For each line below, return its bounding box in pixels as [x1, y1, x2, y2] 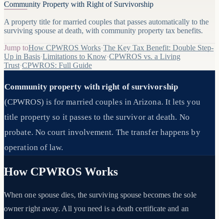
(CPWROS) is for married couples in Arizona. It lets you [4, 97, 200, 107]
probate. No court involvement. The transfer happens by [4, 128, 200, 137]
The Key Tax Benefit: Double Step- [103, 43, 214, 52]
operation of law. [4, 143, 64, 153]
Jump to [4, 43, 28, 52]
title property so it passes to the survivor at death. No [4, 112, 190, 122]
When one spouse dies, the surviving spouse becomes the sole [4, 190, 197, 199]
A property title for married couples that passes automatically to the [4, 17, 209, 26]
